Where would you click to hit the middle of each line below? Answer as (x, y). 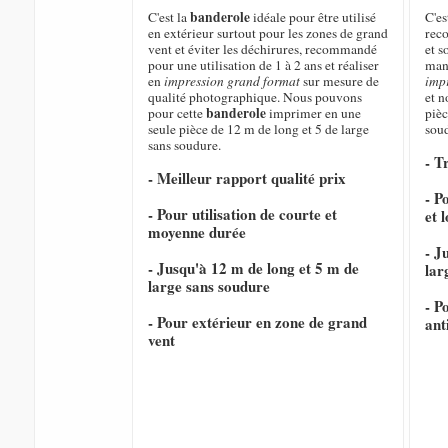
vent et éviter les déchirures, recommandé (262, 49)
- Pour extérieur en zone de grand (257, 322)
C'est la (168, 17)
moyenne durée (196, 232)
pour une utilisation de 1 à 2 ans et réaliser (263, 65)
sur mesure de (339, 81)
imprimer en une (313, 113)
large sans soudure (208, 286)
